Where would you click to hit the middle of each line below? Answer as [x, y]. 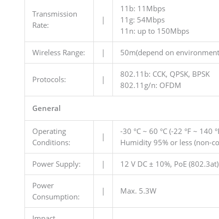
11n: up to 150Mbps [154, 31]
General [46, 108]
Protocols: [49, 79]
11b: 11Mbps [142, 8]
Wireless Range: [58, 52]
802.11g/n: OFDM [151, 85]
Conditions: [51, 142]
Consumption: [56, 196]
